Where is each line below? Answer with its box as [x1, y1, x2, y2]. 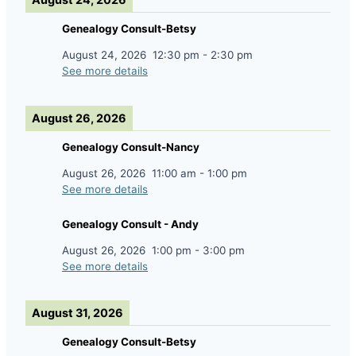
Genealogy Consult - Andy [62, 217, 199, 230]
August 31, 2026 [32, 306, 123, 320]
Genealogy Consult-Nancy [62, 140, 199, 153]
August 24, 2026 [62, 48, 146, 62]
